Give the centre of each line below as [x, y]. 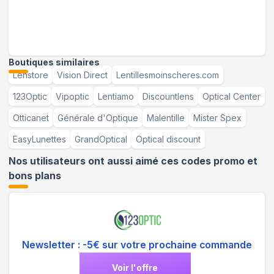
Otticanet [31, 118]
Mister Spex [217, 118]
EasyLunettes [39, 139]
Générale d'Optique [98, 118]
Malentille [166, 118]
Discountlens [168, 97]
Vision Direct [82, 75]
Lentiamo [116, 97]
